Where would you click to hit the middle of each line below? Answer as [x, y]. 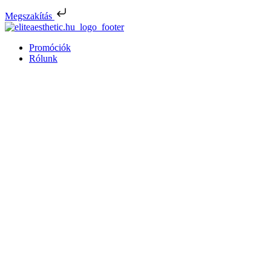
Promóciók [50, 47]
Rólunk [43, 58]
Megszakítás [30, 16]
